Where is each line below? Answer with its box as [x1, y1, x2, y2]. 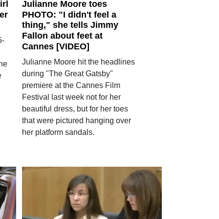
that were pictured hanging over [22, 116, 131, 125]
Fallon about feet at [22, 31, 103, 41]
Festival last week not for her [22, 92, 121, 101]
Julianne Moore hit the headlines [22, 57, 135, 66]
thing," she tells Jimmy [22, 20, 118, 30]
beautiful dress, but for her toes [22, 104, 128, 113]
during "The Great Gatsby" [22, 69, 113, 78]
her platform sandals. [22, 128, 94, 136]
